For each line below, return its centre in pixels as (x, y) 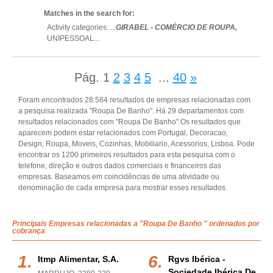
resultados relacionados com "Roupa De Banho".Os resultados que (129, 122)
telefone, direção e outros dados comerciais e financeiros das (120, 166)
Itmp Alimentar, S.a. (78, 259)
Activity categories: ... (81, 27)
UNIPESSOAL (70, 38)
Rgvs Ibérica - (197, 259)
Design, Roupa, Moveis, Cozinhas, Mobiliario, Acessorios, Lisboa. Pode (136, 144)
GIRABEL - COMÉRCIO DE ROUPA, (176, 27)
